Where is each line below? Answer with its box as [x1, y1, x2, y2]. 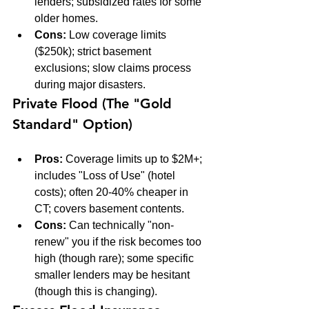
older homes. [34, 12, 98, 24]
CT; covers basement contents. [34, 202, 184, 215]
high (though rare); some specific [34, 252, 197, 264]
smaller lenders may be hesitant [34, 268, 192, 281]
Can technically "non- [66, 219, 174, 231]
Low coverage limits [66, 28, 169, 41]
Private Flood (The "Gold [12, 94, 176, 112]
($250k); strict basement [34, 45, 154, 57]
